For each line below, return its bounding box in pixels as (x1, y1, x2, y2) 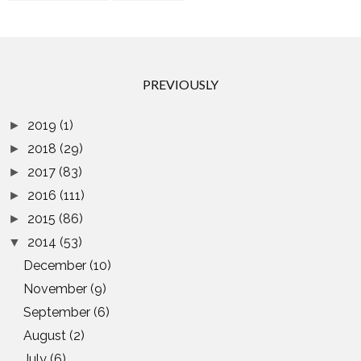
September (23, 305, 94, 321)
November (23, 281, 91, 297)
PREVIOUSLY (143, 77, 218, 93)
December (23, 258, 90, 274)
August (23, 328, 70, 344)
